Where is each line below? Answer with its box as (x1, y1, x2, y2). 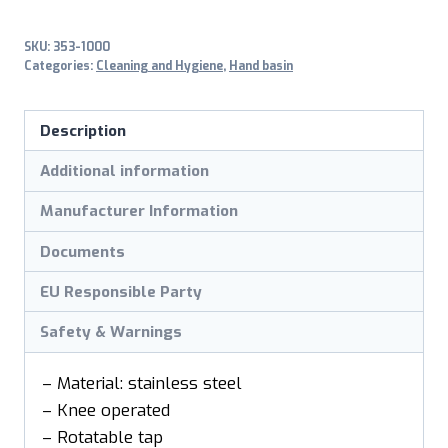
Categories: (24, 58, 96, 75)
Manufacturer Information (40, 201, 239, 222)
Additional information (40, 160, 210, 181)
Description (40, 120, 127, 141)
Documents (40, 241, 126, 262)
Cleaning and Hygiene (96, 58, 223, 75)
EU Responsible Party (40, 281, 203, 302)
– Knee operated (42, 398, 170, 422)
